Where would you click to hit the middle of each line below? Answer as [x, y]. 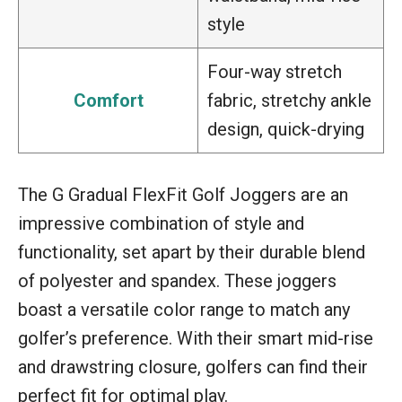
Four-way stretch [275, 71]
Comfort [108, 100]
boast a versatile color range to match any [184, 309]
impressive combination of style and [161, 223]
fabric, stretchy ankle [289, 100]
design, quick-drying [286, 129]
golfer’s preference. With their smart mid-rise [196, 338]
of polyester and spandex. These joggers [177, 280]
